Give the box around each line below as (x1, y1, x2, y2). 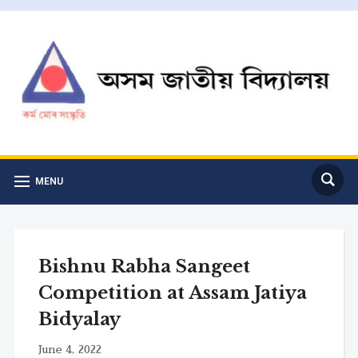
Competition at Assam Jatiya (38, 281, 307, 304)
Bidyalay (38, 308, 121, 330)
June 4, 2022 (38, 343, 101, 355)
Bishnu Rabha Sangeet (38, 255, 250, 277)
